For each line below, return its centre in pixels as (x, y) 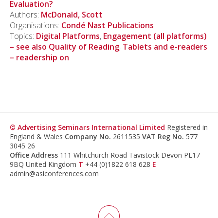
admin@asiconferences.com (54, 174)
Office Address (34, 155)
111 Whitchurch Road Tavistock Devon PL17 (129, 155)
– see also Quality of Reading (64, 47)
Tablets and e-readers (165, 47)
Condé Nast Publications (108, 25)
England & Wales (37, 137)
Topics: (23, 36)
